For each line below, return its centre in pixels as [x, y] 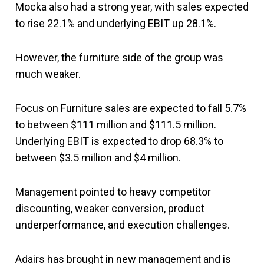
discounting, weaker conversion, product [110, 208]
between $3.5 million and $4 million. [98, 157]
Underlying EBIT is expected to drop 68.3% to [119, 141]
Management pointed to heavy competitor [113, 192]
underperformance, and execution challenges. [123, 225]
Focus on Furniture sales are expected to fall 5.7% [131, 108]
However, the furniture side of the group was [119, 57]
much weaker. [48, 74]
